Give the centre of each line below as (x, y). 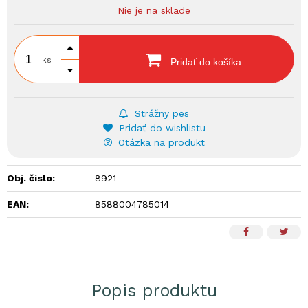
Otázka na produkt (159, 142)
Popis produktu (154, 290)
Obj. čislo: (31, 178)
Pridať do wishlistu (160, 128)
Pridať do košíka (205, 62)
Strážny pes (160, 113)
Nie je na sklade (154, 10)
